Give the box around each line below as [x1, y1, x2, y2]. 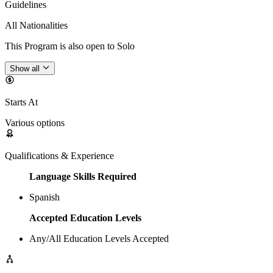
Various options [5, 118, 65, 129]
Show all [10, 64, 40, 74]
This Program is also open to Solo [5, 41, 135, 52]
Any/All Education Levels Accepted [29, 233, 169, 244]
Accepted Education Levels [29, 213, 141, 224]
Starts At [5, 97, 38, 108]
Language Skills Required [29, 171, 136, 182]
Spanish [29, 192, 60, 203]
